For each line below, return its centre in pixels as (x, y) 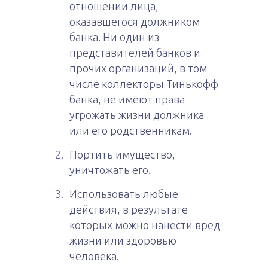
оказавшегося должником (135, 22)
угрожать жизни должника (137, 115)
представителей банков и (135, 53)
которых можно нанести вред (145, 225)
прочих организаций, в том (138, 68)
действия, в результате (129, 209)
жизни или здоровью (123, 240)
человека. (94, 256)
